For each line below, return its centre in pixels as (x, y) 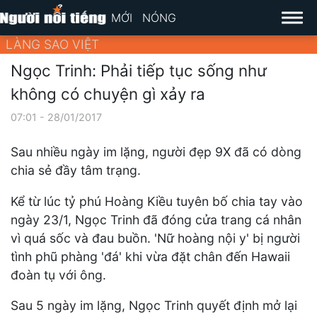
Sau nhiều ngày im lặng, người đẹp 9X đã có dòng (156, 152)
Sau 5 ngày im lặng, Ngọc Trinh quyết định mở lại (154, 306)
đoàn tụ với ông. (58, 275)
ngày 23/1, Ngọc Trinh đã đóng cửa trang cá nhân (156, 219)
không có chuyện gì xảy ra (108, 93)
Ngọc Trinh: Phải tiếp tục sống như (139, 70)
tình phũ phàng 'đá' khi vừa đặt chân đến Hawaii (150, 256)
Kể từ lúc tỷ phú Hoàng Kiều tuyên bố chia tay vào (157, 201)
